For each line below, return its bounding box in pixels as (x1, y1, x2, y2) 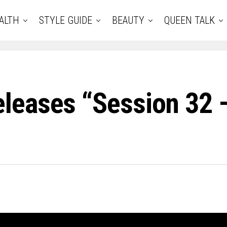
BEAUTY (112, 14, 144, 26)
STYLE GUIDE (39, 14, 92, 26)
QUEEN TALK (164, 14, 215, 26)
